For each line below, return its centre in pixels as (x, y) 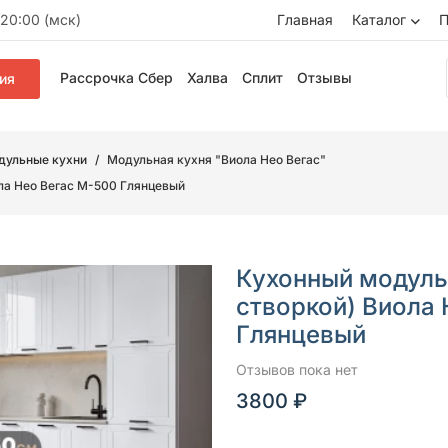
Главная (305, 19)
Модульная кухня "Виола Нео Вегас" (216, 159)
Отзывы (324, 77)
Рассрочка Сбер (116, 77)
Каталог (379, 19)
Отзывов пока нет (297, 369)
